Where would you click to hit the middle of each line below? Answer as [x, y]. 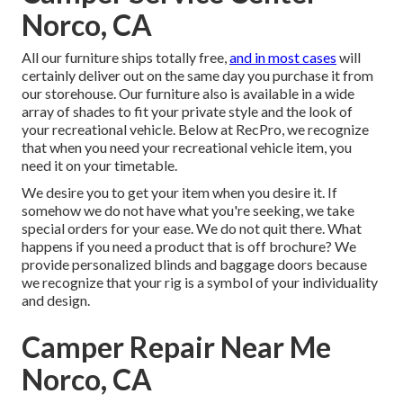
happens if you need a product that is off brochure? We [189, 246]
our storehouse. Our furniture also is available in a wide [188, 94]
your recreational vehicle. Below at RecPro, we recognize [195, 130]
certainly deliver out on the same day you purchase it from [197, 76]
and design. [56, 300]
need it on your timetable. [99, 166]
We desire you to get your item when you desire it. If [179, 193]
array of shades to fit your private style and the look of [187, 112]
